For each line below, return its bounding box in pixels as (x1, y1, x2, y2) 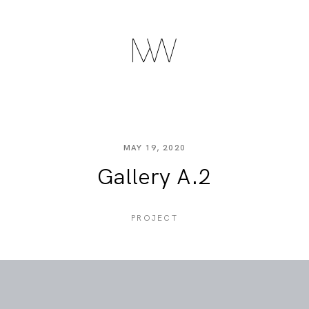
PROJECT (130, 212, 179, 223)
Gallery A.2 (97, 163, 212, 192)
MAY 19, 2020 (123, 142, 186, 153)
